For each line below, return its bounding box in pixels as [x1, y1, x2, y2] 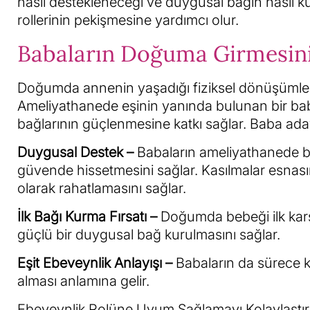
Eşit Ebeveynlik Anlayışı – [17, 255, 176, 271]
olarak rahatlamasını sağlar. [17, 180, 186, 197]
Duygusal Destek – [17, 144, 137, 161]
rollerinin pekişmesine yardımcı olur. [17, 12, 239, 28]
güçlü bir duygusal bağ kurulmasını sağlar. [17, 226, 280, 243]
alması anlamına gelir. [17, 273, 149, 289]
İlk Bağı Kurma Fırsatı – [17, 208, 157, 225]
